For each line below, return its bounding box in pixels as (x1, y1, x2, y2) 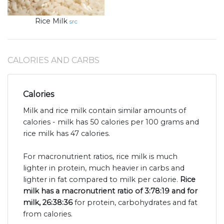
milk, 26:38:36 (23, 198, 72, 207)
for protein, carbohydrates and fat (72, 198, 197, 207)
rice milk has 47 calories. (23, 129, 110, 138)
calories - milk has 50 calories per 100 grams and (23, 117, 199, 127)
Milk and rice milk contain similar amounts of (23, 106, 186, 115)
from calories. (23, 209, 72, 219)
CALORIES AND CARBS (7, 55, 99, 65)
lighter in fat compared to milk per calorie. (23, 175, 180, 184)
